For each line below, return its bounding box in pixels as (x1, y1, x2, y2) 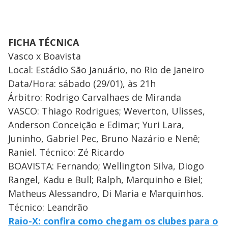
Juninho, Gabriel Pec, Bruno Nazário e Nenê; (8, 132, 200, 145)
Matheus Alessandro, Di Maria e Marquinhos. (8, 187, 204, 199)
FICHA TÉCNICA (8, 36, 79, 48)
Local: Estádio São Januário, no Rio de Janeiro (8, 63, 204, 76)
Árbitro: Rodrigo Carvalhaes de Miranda (8, 91, 181, 103)
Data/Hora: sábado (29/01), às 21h (8, 77, 156, 90)
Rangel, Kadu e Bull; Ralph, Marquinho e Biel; (8, 173, 203, 186)
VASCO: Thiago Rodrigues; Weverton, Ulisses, (8, 104, 205, 117)
